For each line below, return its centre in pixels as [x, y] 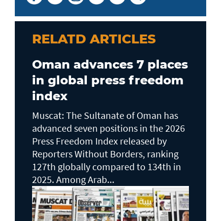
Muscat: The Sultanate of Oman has [105, 115]
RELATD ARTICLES [94, 39]
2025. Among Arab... [73, 179]
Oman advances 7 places [110, 64]
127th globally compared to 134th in [107, 166]
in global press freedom [108, 80]
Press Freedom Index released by [99, 141]
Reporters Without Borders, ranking [105, 153]
